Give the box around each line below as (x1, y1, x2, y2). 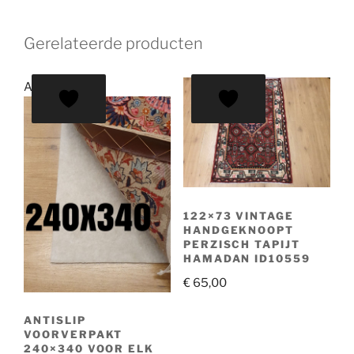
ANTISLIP (24, 314, 86, 327)
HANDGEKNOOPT (183, 223, 295, 236)
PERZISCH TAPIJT (183, 237, 301, 250)
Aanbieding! (24, 79, 91, 94)
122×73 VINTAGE (183, 209, 295, 222)
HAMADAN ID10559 (183, 251, 311, 265)
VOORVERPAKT (24, 328, 123, 341)
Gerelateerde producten (24, 33, 203, 53)
